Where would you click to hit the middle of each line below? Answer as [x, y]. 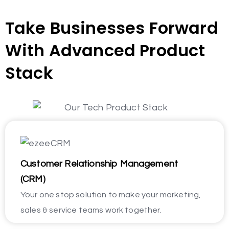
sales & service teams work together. [91, 210]
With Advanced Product [105, 50]
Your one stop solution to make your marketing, [111, 195]
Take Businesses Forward [112, 28]
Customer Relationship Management [99, 164]
